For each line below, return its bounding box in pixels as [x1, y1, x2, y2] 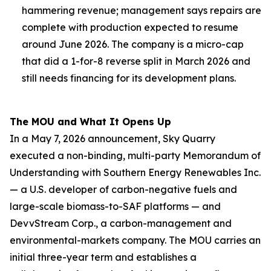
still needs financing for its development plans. [22, 72, 236, 84]
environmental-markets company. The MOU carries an [10, 234, 261, 246]
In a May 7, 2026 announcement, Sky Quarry [10, 132, 215, 145]
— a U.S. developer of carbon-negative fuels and [10, 183, 237, 195]
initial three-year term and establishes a [10, 251, 197, 263]
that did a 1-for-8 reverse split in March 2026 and [22, 55, 250, 67]
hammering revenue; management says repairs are [22, 4, 261, 16]
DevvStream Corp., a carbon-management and [10, 217, 232, 229]
